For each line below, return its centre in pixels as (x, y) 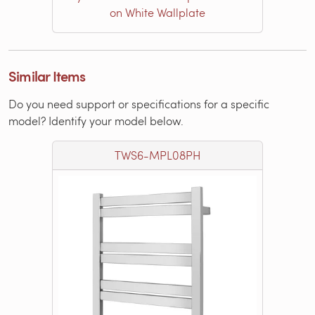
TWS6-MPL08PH (157, 155)
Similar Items (47, 76)
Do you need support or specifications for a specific (139, 103)
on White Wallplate (157, 12)
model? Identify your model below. (96, 120)
